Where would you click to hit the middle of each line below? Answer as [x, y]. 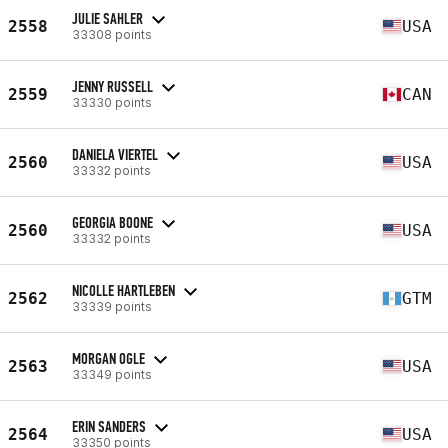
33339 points [112, 306]
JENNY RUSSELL [112, 86]
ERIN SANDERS [109, 426]
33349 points [112, 374]
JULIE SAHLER [107, 18]
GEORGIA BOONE [112, 222]
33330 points [112, 102]
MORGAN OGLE [108, 358]
